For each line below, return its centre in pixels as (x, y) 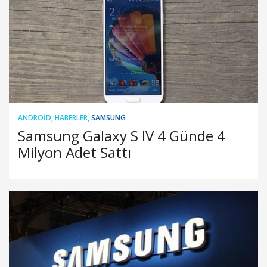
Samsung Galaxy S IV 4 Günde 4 (122, 136)
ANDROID (35, 118)
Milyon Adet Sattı (74, 153)
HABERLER (71, 118)
